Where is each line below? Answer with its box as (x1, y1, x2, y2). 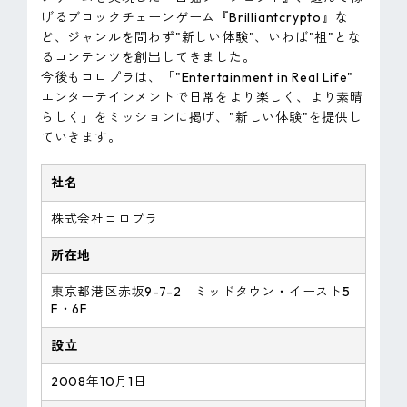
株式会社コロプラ (50, 211, 159, 228)
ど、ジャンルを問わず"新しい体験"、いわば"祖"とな (40, 29, 362, 46)
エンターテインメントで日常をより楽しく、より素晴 (40, 89, 364, 106)
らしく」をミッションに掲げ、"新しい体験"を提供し (40, 109, 362, 126)
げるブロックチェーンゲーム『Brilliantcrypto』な (40, 9, 349, 26)
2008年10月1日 (50, 373, 147, 391)
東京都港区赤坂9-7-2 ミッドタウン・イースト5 (50, 283, 351, 301)
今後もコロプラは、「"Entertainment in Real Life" (40, 69, 354, 86)
